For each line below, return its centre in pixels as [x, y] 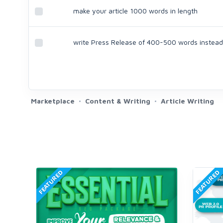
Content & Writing [118, 101]
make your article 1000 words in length [135, 11]
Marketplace [53, 101]
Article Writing [187, 101]
